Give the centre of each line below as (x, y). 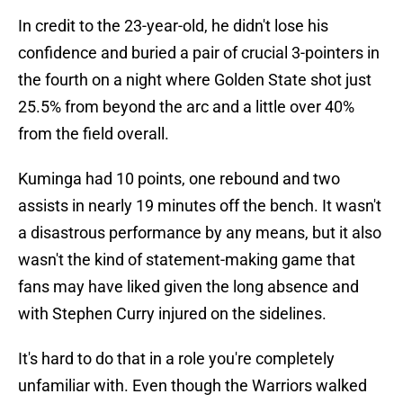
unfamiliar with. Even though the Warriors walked (193, 386)
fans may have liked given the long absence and (188, 287)
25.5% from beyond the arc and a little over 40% (186, 107)
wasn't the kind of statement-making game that (187, 260)
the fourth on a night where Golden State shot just (195, 80)
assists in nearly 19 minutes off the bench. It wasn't (200, 206)
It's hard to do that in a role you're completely (176, 359)
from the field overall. (94, 134)
